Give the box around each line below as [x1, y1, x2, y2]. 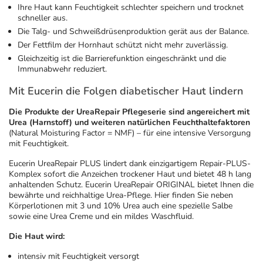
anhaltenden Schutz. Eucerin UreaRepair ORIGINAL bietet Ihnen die [9, 179, 254, 191]
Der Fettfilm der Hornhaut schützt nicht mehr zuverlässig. [18, 39, 228, 51]
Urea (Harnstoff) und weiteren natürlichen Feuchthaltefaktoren [9, 117, 250, 129]
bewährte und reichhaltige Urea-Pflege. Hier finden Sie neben [9, 190, 233, 201]
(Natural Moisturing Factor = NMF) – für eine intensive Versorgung [9, 127, 251, 139]
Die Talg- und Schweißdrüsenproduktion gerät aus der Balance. [18, 26, 249, 38]
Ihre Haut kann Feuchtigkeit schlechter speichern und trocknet [18, 2, 244, 14]
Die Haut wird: [9, 231, 65, 242]
